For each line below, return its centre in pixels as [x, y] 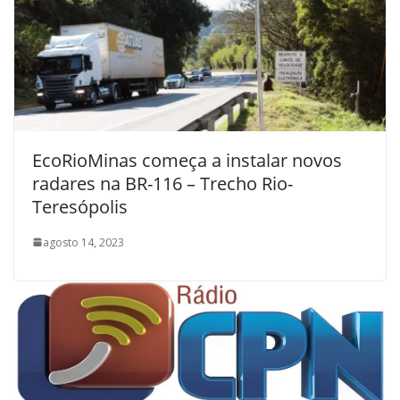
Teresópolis [80, 206]
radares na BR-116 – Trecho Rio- [162, 183]
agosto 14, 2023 [83, 242]
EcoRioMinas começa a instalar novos [187, 160]
